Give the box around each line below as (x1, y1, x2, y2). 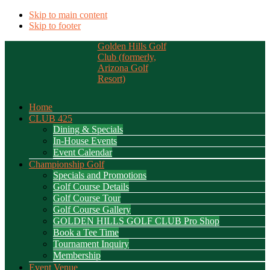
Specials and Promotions (53, 170, 146, 180)
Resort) (97, 74, 125, 84)
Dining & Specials (53, 124, 123, 134)
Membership (53, 250, 101, 260)
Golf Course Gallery (53, 204, 131, 215)
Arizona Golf (97, 63, 148, 73)
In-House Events (53, 136, 117, 146)
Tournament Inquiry (53, 239, 129, 249)
